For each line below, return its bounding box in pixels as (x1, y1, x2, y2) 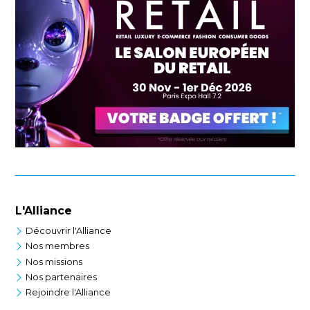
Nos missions (26, 256, 83, 267)
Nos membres (26, 241, 90, 252)
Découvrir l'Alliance (26, 225, 112, 236)
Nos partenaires (26, 271, 98, 282)
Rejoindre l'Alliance (26, 287, 111, 298)
